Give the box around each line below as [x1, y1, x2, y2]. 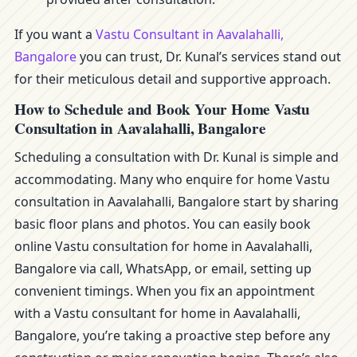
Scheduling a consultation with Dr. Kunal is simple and [14, 148, 339, 166]
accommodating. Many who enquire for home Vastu [14, 171, 330, 188]
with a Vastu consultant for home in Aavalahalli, [14, 304, 300, 322]
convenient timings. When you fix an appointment [14, 282, 315, 300]
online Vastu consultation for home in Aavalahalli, [14, 237, 312, 255]
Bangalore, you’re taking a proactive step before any [14, 327, 330, 344]
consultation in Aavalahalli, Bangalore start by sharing [14, 193, 339, 210]
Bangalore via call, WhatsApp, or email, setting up [14, 260, 312, 277]
